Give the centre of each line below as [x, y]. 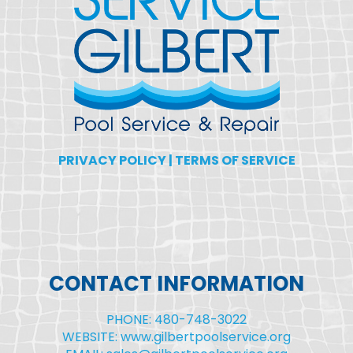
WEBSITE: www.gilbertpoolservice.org [176, 337]
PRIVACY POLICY [112, 161]
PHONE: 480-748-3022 [176, 320]
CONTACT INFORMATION [176, 284]
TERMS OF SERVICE [235, 161]
